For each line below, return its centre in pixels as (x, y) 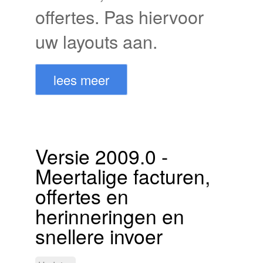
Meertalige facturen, (123, 176)
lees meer (81, 79)
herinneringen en (110, 215)
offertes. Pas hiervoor (119, 16)
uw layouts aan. (96, 41)
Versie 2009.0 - (102, 156)
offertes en (82, 195)
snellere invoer (99, 235)
